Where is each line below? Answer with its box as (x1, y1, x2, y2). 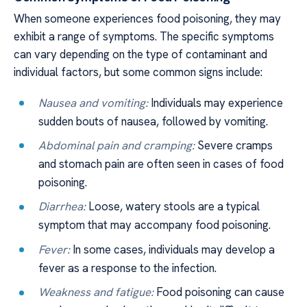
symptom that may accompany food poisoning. (38, 217, 271, 233)
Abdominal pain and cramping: (38, 137, 195, 153)
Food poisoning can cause (153, 284, 285, 300)
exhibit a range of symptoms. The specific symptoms (14, 29, 274, 45)
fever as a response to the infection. (38, 260, 217, 275)
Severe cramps (195, 137, 273, 153)
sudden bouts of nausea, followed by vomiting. (38, 113, 269, 129)
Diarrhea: (38, 199, 86, 214)
